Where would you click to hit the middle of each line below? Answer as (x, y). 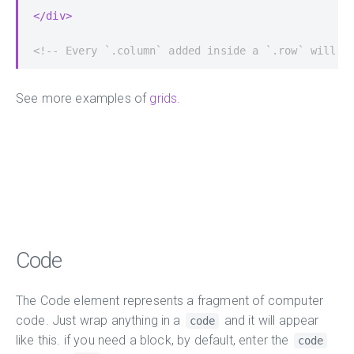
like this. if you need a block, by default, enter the (154, 340)
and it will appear (270, 320)
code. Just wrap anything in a (100, 320)
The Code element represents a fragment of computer (170, 300)
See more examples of (83, 98)
